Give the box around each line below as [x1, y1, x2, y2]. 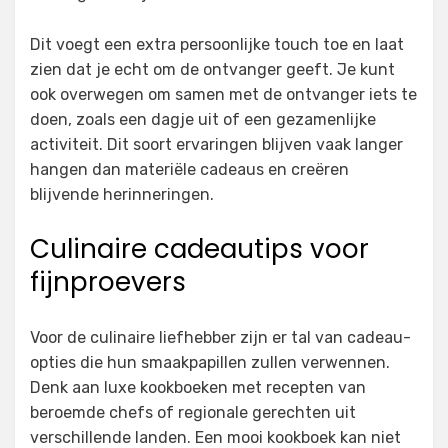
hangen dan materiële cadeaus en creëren [30, 160, 349, 180]
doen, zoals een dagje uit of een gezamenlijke [30, 110, 376, 130]
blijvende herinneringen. [30, 185, 214, 205]
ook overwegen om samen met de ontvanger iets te [30, 85, 417, 105]
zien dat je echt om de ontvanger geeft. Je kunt [30, 60, 395, 80]
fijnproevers [30, 264, 186, 301]
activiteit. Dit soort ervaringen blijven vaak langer [30, 135, 403, 155]
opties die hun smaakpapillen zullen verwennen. [30, 353, 390, 373]
